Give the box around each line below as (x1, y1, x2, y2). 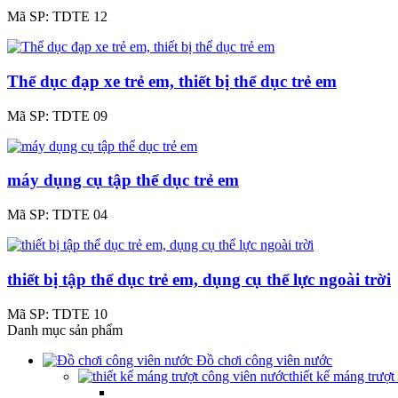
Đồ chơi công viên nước (193, 352, 332, 368)
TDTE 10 (52, 306, 107, 322)
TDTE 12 (52, 9, 107, 25)
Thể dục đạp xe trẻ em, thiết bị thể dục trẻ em (7, 71, 337, 91)
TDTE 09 (52, 107, 107, 123)
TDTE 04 (52, 207, 107, 223)
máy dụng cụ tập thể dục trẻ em (7, 171, 239, 190)
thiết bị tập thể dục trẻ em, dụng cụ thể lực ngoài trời (7, 269, 391, 289)
